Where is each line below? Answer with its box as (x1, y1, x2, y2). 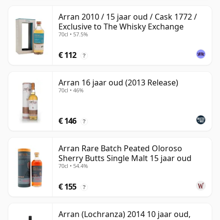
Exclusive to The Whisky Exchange (58, 21, 184, 32)
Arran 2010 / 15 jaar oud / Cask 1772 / (58, 11, 197, 23)
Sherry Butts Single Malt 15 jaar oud (58, 153, 192, 164)
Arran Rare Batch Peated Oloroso (58, 143, 182, 154)
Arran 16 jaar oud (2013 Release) (58, 77, 178, 88)
